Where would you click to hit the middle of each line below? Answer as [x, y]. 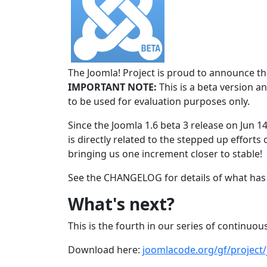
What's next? [121, 204]
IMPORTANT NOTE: [112, 87]
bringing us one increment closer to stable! [165, 154]
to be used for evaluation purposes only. [159, 101]
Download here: [105, 250]
